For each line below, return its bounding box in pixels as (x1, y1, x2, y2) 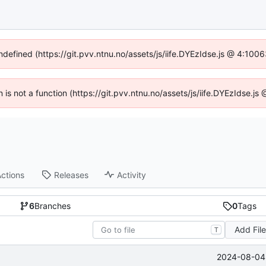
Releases (54, 169, 89, 180)
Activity (116, 169, 146, 180)
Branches (34, 201, 71, 211)
